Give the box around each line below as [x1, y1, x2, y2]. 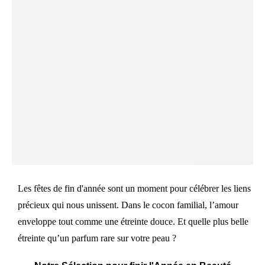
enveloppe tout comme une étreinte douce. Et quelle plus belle [18, 216, 249, 227]
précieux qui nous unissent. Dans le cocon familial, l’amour [18, 199, 239, 210]
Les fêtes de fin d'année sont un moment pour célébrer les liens [18, 183, 251, 193]
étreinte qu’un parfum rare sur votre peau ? [18, 232, 177, 243]
